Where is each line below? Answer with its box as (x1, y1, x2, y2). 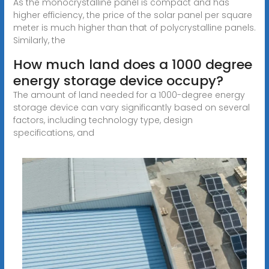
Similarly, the (13, 34, 65, 46)
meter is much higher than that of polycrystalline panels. (13, 21, 256, 34)
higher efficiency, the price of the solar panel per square (13, 8, 252, 21)
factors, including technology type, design (13, 113, 193, 126)
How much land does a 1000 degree (13, 55, 252, 74)
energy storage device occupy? (13, 71, 223, 90)
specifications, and (13, 126, 94, 139)
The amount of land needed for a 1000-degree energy (13, 88, 245, 101)
